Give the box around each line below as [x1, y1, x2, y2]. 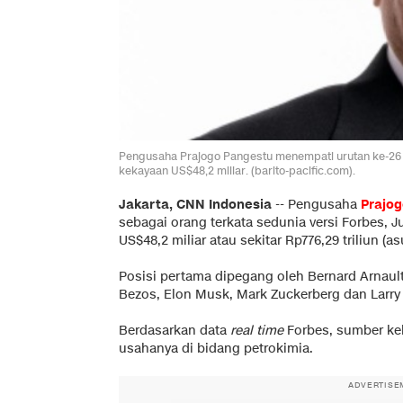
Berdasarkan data [119, 321, 230, 339]
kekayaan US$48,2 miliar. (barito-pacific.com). [119, 162, 355, 178]
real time [230, 321, 283, 339]
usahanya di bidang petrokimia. [119, 339, 313, 357]
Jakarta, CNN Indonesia [119, 195, 272, 213]
